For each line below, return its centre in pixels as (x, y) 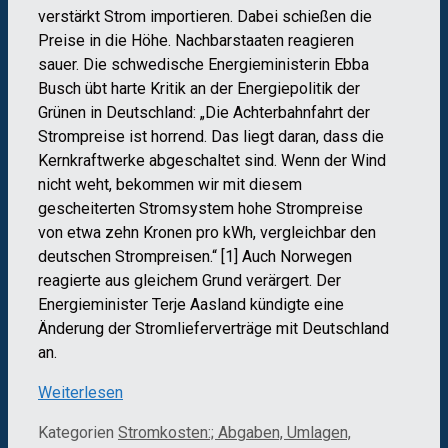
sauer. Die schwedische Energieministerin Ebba (203, 64)
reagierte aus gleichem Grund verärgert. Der (189, 280)
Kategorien (78, 432)
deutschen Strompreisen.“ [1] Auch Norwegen (195, 256)
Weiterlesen (80, 392)
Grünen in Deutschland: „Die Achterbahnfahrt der (204, 112)
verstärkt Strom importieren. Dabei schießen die (205, 16)
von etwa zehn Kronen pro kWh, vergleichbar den (207, 232)
